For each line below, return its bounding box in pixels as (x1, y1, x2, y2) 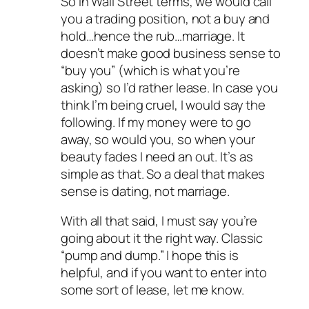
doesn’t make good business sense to (61, 43, 281, 62)
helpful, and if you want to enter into (61, 263, 268, 282)
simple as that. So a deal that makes (61, 164, 266, 183)
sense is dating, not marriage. (61, 181, 230, 200)
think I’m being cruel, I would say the (61, 95, 266, 114)
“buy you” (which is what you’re (61, 61, 240, 79)
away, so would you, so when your (61, 130, 255, 148)
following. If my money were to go (61, 112, 251, 131)
